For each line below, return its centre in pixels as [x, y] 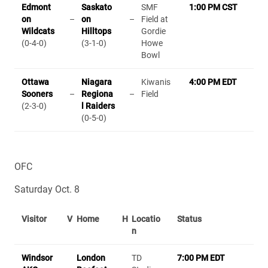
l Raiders [98, 106]
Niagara [97, 82]
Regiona [97, 94]
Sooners [37, 94]
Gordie [153, 31]
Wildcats [38, 31]
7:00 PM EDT [201, 258]
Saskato [97, 7]
